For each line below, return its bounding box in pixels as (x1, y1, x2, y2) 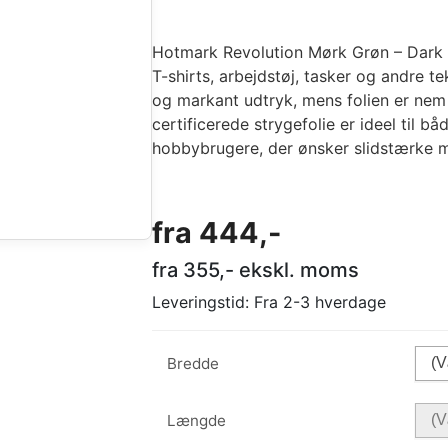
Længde (167, 410, 226, 430)
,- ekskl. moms (219, 257, 359, 282)
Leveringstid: (152, 291, 254, 312)
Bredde (167, 353, 219, 373)
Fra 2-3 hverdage (254, 291, 386, 312)
